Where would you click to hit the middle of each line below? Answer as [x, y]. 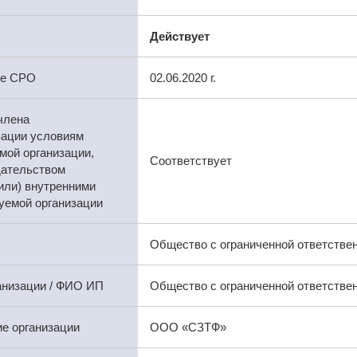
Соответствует [190, 161]
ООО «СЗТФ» [188, 327]
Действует [179, 36]
